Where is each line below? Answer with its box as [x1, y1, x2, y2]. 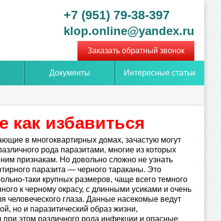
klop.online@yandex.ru [63, 24, 194, 37]
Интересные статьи [123, 69, 195, 77]
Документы [49, 69, 90, 77]
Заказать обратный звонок [87, 46, 184, 55]
